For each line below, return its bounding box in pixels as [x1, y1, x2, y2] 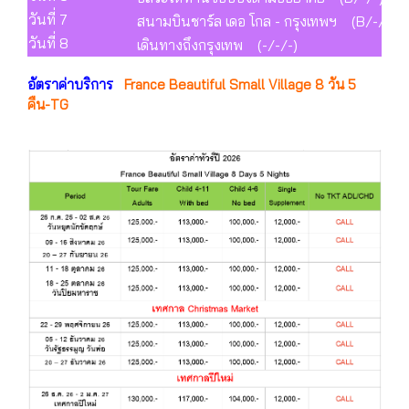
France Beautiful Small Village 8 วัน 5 [121, 75, 356, 93]
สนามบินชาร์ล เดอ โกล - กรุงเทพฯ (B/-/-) [137, 11, 395, 30]
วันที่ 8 [28, 33, 68, 52]
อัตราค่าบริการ [27, 75, 121, 93]
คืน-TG [27, 95, 68, 113]
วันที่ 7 [28, 9, 68, 28]
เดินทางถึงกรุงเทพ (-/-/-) [137, 35, 298, 54]
